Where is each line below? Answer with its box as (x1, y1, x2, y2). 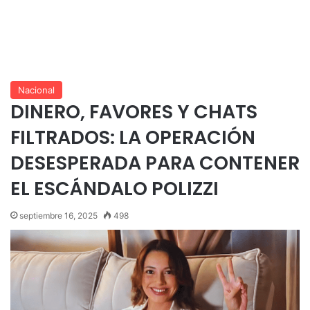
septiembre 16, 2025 (19, 210, 98, 221)
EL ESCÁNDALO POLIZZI (10, 175, 219, 201)
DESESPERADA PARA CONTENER (10, 149, 300, 176)
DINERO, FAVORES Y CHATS (10, 98, 257, 125)
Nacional (18, 84, 55, 95)
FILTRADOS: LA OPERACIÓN (10, 124, 255, 150)
